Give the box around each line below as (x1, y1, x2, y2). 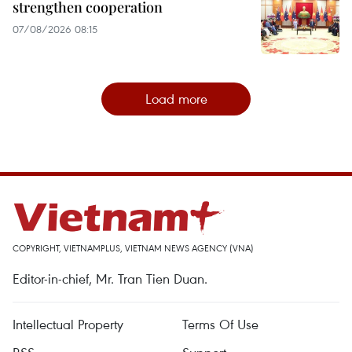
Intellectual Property (13, 315, 123, 334)
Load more (145, 90, 207, 108)
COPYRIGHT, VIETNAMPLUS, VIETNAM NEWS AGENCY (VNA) (13, 242, 254, 255)
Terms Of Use (182, 315, 258, 334)
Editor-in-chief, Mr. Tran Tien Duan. (13, 269, 207, 288)
